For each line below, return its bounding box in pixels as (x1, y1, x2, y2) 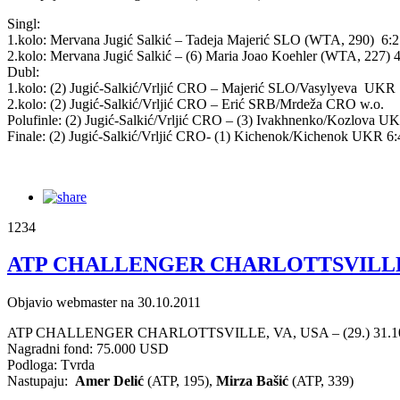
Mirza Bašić (216, 373, 288, 389)
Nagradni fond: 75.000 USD (7, 341, 169, 357)
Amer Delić (75, 373, 144, 389)
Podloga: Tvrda (7, 357, 95, 373)
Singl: (7, 15, 40, 31)
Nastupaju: (7, 373, 75, 389)
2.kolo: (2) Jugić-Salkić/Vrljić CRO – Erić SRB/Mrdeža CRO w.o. (7, 96, 384, 112)
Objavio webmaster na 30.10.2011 (7, 295, 201, 311)
